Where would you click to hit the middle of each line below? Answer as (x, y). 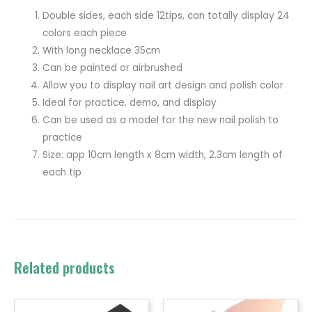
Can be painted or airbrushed (113, 68)
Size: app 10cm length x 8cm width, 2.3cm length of (163, 155)
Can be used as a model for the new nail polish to (161, 120)
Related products (64, 267)
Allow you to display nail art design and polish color (163, 85)
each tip (62, 172)
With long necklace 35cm (102, 50)
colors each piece (85, 33)
